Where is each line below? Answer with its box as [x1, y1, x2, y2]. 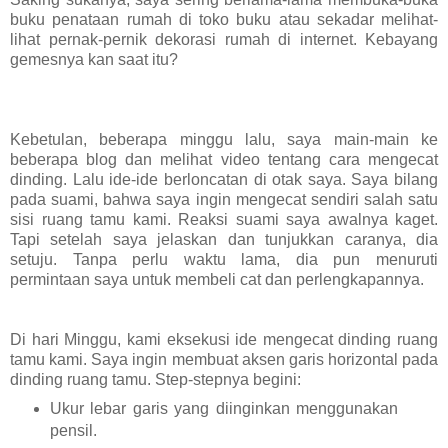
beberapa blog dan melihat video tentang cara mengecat [10, 150, 438, 168]
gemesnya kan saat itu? [10, 50, 182, 68]
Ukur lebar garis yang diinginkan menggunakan [49, 399, 399, 417]
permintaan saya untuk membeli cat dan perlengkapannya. [10, 270, 428, 288]
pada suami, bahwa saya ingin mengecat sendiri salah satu [10, 190, 438, 208]
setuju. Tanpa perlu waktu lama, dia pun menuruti [10, 250, 438, 268]
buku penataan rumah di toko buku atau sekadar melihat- [10, 10, 438, 28]
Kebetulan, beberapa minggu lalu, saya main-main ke [10, 130, 438, 148]
